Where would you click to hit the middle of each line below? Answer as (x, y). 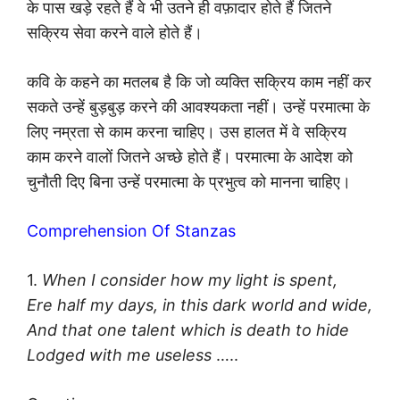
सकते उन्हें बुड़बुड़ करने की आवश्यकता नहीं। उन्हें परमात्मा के (198, 107)
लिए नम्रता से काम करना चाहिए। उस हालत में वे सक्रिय (187, 132)
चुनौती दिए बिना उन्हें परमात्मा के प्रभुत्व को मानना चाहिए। (189, 182)
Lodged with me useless (119, 355)
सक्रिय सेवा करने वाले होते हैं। (115, 33)
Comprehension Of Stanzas (131, 231)
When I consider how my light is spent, (190, 280)
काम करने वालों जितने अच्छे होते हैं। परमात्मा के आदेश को (190, 157)
